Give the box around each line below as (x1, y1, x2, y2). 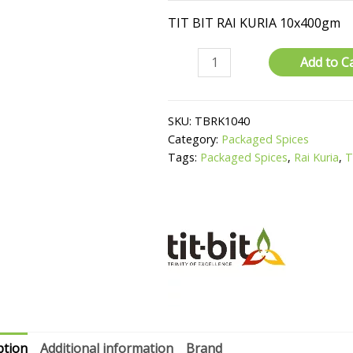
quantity (167, 87, 217, 105)
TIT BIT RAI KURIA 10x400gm (168, 13, 341, 32)
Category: (168, 132, 222, 147)
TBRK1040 (195, 113, 251, 129)
